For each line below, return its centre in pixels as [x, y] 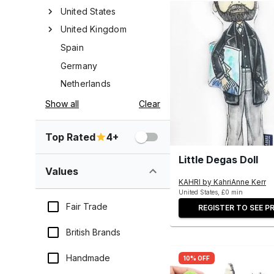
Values [62, 171]
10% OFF [197, 258]
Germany [79, 65]
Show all [62, 103]
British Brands [93, 232]
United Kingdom [93, 29]
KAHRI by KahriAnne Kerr [222, 182]
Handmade [88, 257]
